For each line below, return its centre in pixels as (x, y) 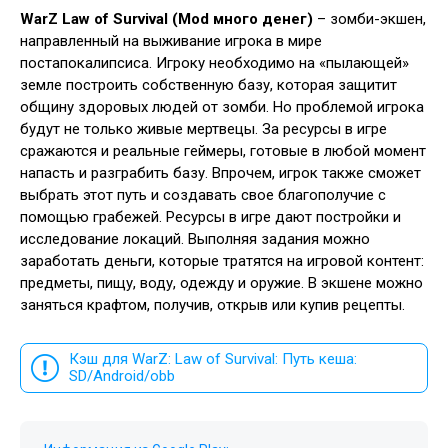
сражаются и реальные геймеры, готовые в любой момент (223, 151)
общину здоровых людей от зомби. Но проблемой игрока (222, 107)
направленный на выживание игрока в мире (171, 41)
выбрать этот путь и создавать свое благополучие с (203, 195)
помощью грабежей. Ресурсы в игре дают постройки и (210, 217)
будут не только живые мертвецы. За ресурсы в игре (203, 129)
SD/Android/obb (122, 376)
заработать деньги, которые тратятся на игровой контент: (222, 261)
